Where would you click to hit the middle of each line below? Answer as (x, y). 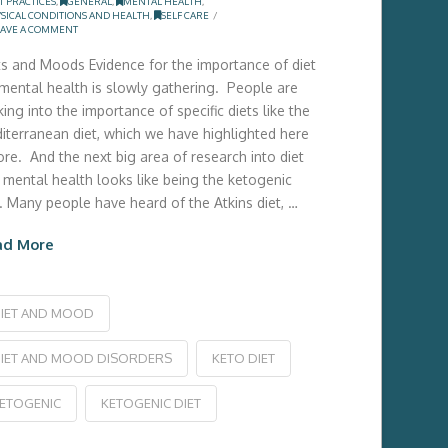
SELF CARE (184, 14)
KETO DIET (243, 357)
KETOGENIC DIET (150, 402)
